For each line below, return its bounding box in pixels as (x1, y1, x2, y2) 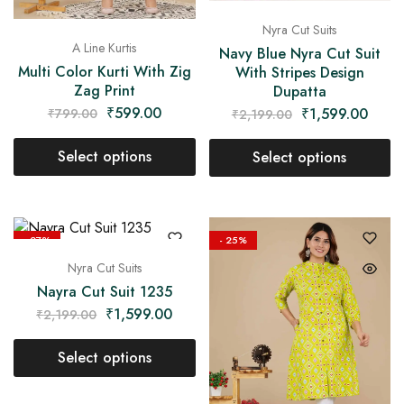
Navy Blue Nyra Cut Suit (218, 43, 381, 65)
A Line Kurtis (72, 39, 137, 58)
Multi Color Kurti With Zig (17, 61, 191, 83)
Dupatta (272, 81, 326, 103)
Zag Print (73, 80, 135, 102)
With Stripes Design (234, 62, 364, 84)
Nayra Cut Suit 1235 (36, 281, 172, 303)
